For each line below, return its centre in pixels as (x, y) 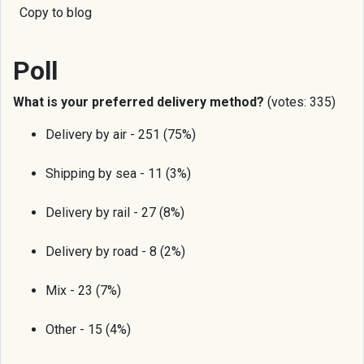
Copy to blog (56, 13)
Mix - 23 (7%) (83, 291)
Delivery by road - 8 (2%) (115, 252)
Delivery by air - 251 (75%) (121, 135)
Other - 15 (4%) (88, 330)
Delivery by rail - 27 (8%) (115, 213)
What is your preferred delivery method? (139, 102)
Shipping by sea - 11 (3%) (118, 174)
